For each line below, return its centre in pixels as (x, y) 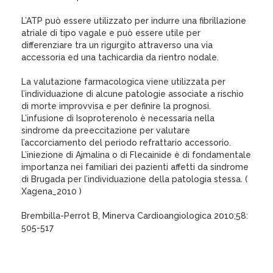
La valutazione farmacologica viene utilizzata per (123, 82)
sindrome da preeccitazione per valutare (106, 130)
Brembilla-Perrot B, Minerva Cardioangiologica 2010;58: (135, 216)
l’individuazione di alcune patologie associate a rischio (133, 94)
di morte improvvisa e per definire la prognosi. (116, 106)
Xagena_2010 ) (51, 191)
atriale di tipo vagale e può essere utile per (111, 33)
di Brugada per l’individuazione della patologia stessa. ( (134, 179)
